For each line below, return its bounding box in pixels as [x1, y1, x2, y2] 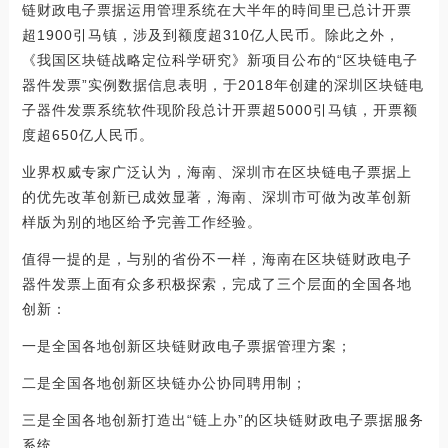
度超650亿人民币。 [21, 126, 154, 143]
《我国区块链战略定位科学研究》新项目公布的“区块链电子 [21, 51, 418, 68]
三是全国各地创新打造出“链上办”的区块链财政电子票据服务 [21, 411, 424, 428]
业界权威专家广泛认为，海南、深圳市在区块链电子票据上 [21, 163, 412, 180]
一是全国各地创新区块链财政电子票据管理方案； [21, 337, 352, 354]
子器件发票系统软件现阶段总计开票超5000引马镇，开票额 [21, 101, 418, 118]
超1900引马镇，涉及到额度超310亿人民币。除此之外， [21, 26, 400, 43]
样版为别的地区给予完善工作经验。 [21, 213, 262, 230]
